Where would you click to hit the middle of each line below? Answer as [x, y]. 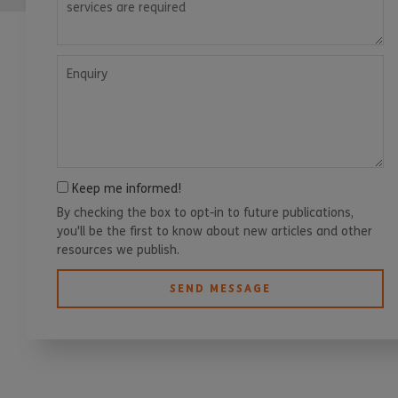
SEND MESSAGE [220, 289]
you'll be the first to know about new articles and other [214, 232]
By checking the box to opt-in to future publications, [205, 213]
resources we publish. [118, 251]
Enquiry [76, 63]
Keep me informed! [124, 189]
